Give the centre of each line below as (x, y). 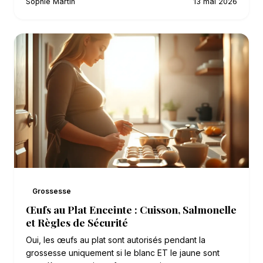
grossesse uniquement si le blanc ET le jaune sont (123, 253)
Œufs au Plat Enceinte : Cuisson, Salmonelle (131, 210)
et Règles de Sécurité (77, 222)
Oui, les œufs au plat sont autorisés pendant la (116, 240)
